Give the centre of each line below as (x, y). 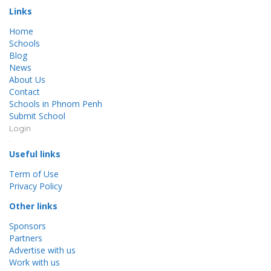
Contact (24, 92)
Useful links (35, 154)
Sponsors (28, 226)
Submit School (37, 116)
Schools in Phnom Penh (56, 104)
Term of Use (34, 174)
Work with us (34, 263)
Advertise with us (42, 250)
